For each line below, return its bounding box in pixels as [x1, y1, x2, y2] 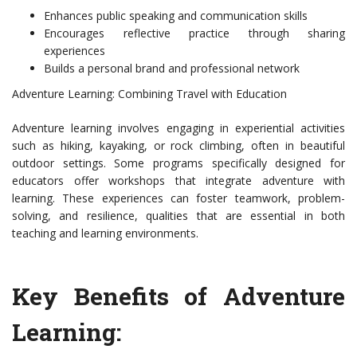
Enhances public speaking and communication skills [44, 8, 308, 24]
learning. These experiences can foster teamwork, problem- [12, 190, 345, 206]
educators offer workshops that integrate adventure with [12, 173, 345, 189]
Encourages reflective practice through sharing [44, 25, 345, 41]
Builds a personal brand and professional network [44, 61, 300, 76]
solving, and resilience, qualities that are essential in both [12, 208, 345, 224]
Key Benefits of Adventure [12, 280, 345, 312]
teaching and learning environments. [12, 226, 198, 241]
